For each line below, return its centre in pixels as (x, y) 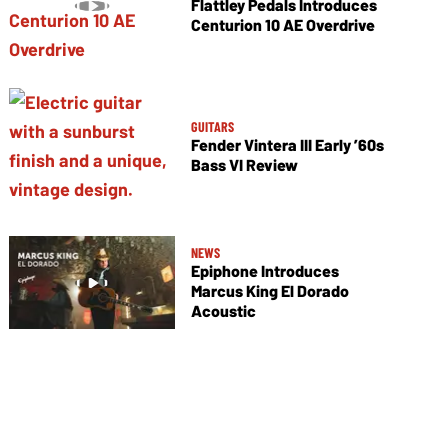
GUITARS (212, 126)
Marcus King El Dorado (269, 291)
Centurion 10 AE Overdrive (282, 24)
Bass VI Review (244, 164)
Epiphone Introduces (264, 271)
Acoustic (223, 311)
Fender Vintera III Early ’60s (287, 144)
